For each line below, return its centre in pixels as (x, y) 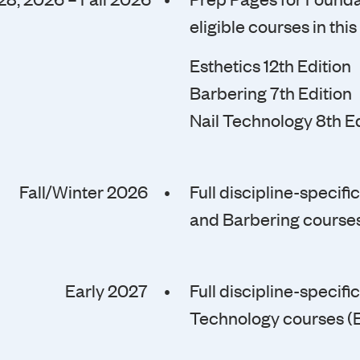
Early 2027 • (116, 290)
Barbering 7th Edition (271, 93)
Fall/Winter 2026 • (93, 192)
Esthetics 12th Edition (270, 65)
